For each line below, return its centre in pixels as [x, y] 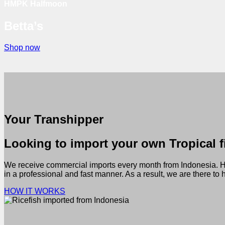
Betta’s [24, 26]
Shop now [22, 48]
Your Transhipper [54, 119]
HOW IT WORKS [35, 191]
